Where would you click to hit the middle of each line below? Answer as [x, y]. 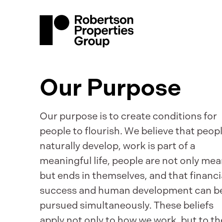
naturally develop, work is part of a [117, 146]
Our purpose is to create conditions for [128, 116]
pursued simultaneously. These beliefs [127, 205]
